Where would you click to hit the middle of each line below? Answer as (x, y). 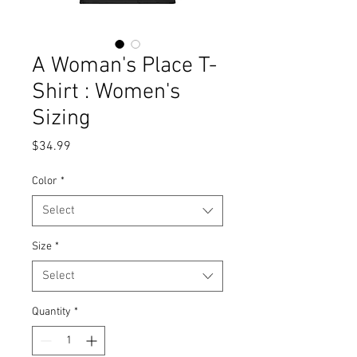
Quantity (51, 312)
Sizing (61, 118)
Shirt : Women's (106, 92)
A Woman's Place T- (124, 66)
